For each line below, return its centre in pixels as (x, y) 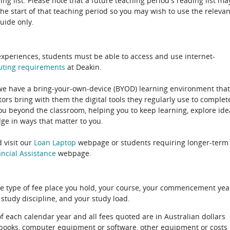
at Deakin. (83, 67)
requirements (42, 67)
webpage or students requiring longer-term (152, 142)
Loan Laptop (55, 142)
